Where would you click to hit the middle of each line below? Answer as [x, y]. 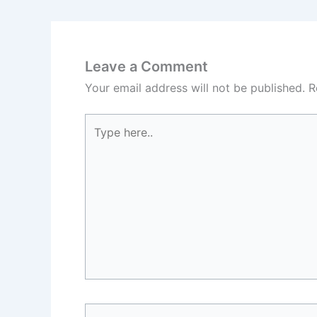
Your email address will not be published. [195, 87]
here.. [99, 140]
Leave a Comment [146, 66]
